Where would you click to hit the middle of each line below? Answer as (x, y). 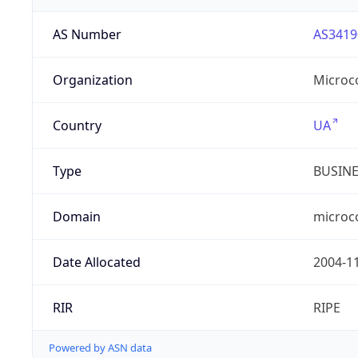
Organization (92, 80)
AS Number (87, 35)
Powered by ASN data (100, 348)
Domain (76, 217)
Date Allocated (96, 263)
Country (77, 126)
